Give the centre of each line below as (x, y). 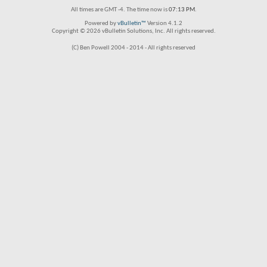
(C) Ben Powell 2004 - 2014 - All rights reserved (133, 48)
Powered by (101, 24)
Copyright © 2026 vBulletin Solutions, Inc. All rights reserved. (133, 31)
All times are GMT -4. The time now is (119, 10)
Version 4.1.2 (164, 24)
